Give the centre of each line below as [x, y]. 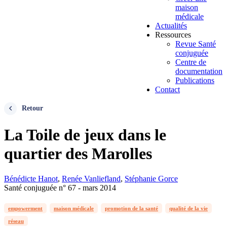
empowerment [25, 208]
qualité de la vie [188, 208]
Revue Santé [196, 44]
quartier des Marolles [78, 154]
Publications [195, 80]
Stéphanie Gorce [151, 178]
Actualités [171, 26]
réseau [16, 221]
